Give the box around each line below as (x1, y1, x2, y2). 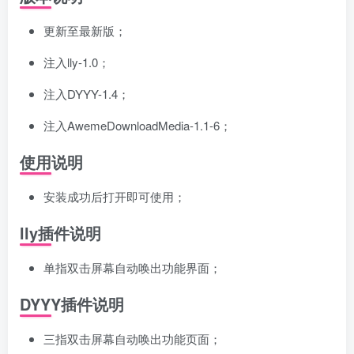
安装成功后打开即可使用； (43, 188, 186, 205)
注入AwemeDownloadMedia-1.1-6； (43, 117, 232, 134)
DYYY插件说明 (20, 292, 124, 316)
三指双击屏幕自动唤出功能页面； (43, 330, 221, 348)
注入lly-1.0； (43, 54, 110, 71)
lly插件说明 (20, 221, 101, 245)
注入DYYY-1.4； (43, 85, 130, 103)
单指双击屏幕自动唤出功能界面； (43, 259, 221, 277)
